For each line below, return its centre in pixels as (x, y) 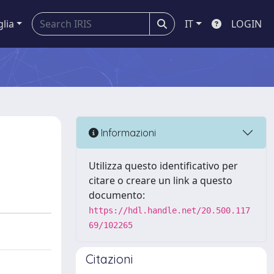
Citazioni (109, 259)
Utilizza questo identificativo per (163, 166)
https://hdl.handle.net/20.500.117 (169, 210)
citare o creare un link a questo (161, 180)
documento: (117, 195)
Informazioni (127, 132)
